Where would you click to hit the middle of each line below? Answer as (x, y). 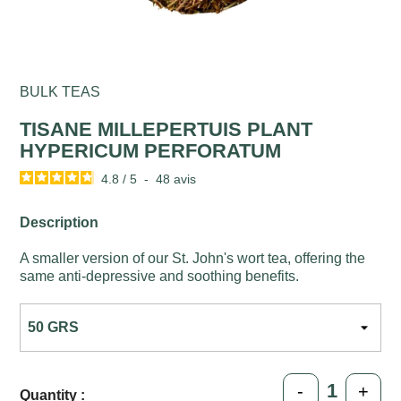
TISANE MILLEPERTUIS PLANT (166, 129)
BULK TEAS (60, 91)
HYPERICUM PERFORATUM (151, 150)
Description (60, 222)
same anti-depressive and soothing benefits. (160, 276)
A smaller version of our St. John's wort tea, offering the (193, 258)
